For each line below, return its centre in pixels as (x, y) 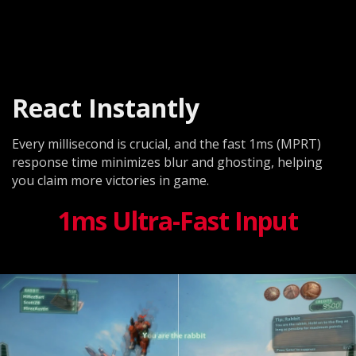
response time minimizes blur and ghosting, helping (167, 163)
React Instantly (106, 108)
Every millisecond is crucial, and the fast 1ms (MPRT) (166, 144)
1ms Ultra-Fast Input (178, 221)
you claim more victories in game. (110, 181)
